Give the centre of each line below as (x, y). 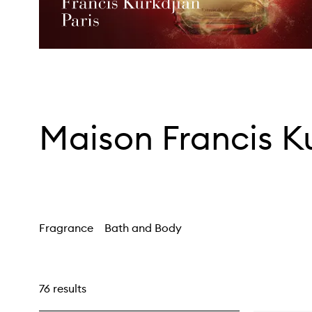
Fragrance (66, 228)
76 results (63, 288)
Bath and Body (143, 228)
